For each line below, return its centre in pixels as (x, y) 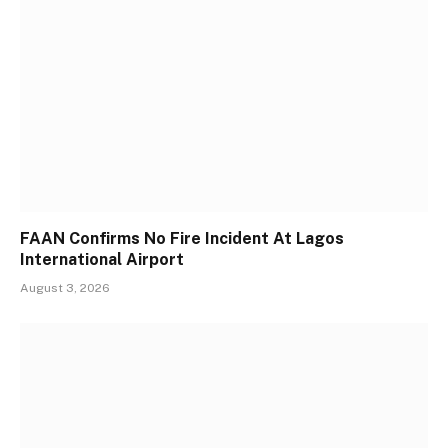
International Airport (104, 260)
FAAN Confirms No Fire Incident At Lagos (182, 239)
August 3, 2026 (65, 288)
